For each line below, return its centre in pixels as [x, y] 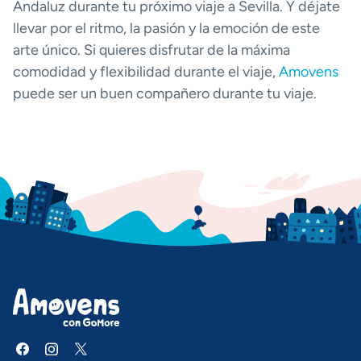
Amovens [309, 72]
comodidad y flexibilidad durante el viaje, [146, 72]
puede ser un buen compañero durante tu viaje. [165, 94]
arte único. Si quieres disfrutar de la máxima [151, 50]
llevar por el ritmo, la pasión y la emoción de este [166, 29]
